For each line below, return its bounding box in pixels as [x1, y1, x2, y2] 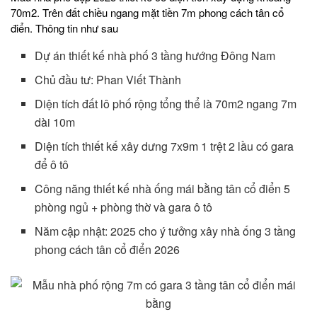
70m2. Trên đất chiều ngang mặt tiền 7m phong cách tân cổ [11, 5, 284, 21]
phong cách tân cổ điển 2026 [35, 241, 180, 258]
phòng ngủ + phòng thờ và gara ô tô [35, 199, 213, 216]
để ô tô [35, 156, 69, 173]
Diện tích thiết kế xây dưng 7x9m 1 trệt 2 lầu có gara [35, 138, 294, 155]
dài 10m [35, 114, 76, 131]
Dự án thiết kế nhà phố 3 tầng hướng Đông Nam [35, 47, 276, 64]
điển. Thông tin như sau [11, 21, 118, 36]
